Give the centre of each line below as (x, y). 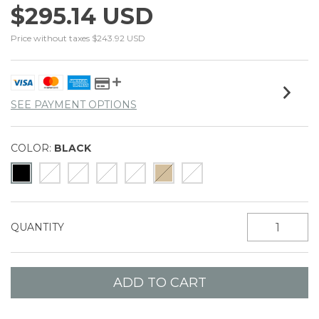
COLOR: (31, 148)
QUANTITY (37, 227)
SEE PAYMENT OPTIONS (74, 105)
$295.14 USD (82, 16)
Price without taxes (51, 38)
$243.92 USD (119, 38)
